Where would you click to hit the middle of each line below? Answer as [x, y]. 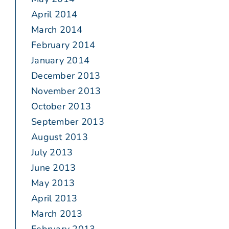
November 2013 [66, 91]
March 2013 [57, 214]
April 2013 [54, 199]
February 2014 [63, 45]
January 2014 [61, 61]
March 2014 [57, 30]
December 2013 [66, 76]
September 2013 [68, 122]
